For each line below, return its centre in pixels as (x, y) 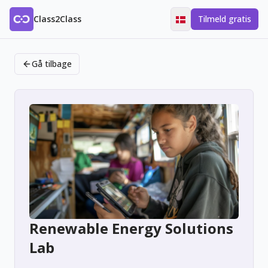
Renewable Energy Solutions (131, 228)
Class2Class (57, 19)
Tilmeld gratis (225, 19)
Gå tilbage (52, 64)
